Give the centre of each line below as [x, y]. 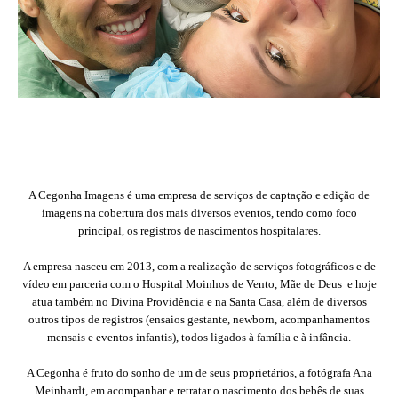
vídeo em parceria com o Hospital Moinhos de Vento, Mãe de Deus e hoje [199, 283]
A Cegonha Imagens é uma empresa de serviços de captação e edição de [199, 195]
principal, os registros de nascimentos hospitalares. [199, 230]
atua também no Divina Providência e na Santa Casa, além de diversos [199, 301]
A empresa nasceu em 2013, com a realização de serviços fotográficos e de [199, 266]
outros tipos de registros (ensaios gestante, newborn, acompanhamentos [199, 319]
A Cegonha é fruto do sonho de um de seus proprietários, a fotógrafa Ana [199, 372]
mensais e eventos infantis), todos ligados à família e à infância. [199, 337]
